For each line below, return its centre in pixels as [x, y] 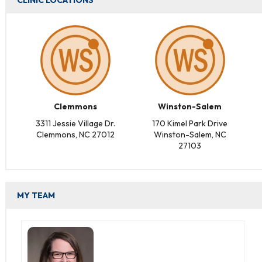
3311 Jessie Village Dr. [76, 123]
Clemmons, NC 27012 [76, 135]
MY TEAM [36, 195]
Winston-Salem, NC [190, 135]
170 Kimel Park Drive [190, 123]
